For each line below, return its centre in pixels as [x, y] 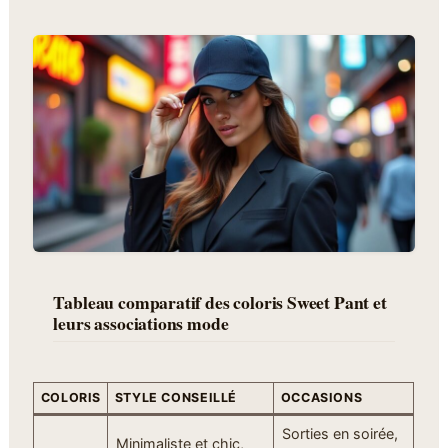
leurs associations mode [141, 323]
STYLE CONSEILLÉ [176, 397]
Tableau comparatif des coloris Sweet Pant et [220, 302]
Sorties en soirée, [339, 433]
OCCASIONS [321, 397]
